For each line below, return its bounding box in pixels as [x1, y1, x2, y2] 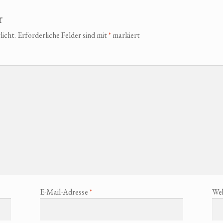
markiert [111, 30, 140, 41]
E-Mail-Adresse [39, 187, 90, 198]
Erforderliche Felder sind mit [17, 30, 109, 41]
